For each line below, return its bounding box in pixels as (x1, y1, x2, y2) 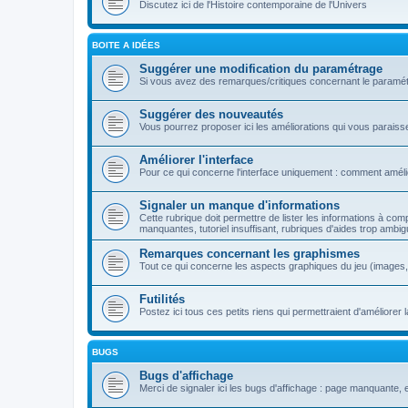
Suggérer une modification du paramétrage (139, 62, 382, 76)
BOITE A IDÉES (92, 40, 160, 50)
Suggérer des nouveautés (139, 107, 283, 121)
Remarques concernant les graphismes (139, 247, 360, 260)
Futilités (139, 292, 185, 306)
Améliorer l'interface (139, 153, 253, 167)
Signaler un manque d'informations (139, 199, 340, 212)
